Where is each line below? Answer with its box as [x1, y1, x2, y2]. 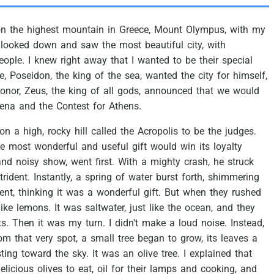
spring [85, 171, 112, 183]
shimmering [208, 171, 259, 183]
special [222, 54, 253, 67]
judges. [225, 125, 256, 138]
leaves [221, 232, 248, 245]
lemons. [17, 202, 51, 214]
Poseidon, [10, 70, 52, 82]
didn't [115, 217, 138, 229]
